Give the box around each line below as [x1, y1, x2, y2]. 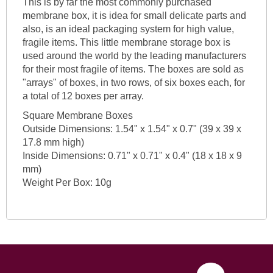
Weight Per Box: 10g [22, 177, 112, 188]
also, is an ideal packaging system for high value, [22, 23, 234, 34]
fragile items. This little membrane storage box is [22, 37, 230, 48]
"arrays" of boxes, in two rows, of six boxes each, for [22, 77, 245, 88]
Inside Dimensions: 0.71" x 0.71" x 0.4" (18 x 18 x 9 [22, 150, 242, 161]
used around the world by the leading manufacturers [22, 50, 246, 61]
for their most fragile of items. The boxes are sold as [22, 63, 244, 74]
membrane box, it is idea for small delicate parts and [22, 10, 246, 21]
